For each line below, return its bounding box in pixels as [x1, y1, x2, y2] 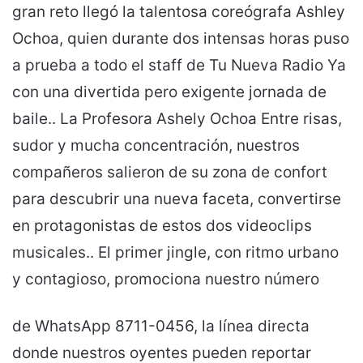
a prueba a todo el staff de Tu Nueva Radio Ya [12, 55, 346, 75]
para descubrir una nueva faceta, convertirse [12, 189, 341, 208]
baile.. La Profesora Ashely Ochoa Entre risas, [12, 109, 342, 128]
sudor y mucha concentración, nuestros [12, 135, 300, 155]
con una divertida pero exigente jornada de [12, 82, 327, 101]
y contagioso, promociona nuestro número [12, 269, 319, 288]
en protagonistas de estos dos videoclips [12, 216, 312, 235]
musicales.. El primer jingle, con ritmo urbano [12, 242, 339, 262]
